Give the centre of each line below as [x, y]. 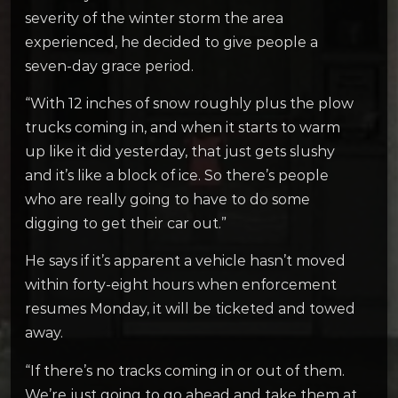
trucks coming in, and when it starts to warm [183, 128]
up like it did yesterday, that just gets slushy [180, 152]
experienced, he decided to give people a [171, 42]
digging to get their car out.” [127, 224]
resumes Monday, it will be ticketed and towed [190, 309]
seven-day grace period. [111, 66]
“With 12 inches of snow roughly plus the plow [189, 104]
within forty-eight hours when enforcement [181, 285]
